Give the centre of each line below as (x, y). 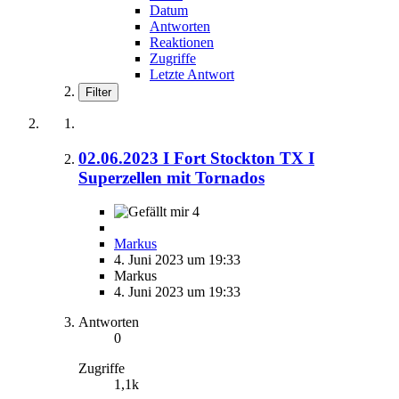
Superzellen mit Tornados (171, 177)
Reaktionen (182, 42)
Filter (98, 92)
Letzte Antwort (192, 74)
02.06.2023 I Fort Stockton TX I (196, 158)
